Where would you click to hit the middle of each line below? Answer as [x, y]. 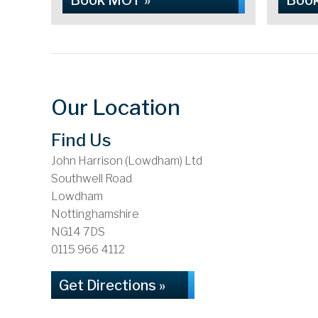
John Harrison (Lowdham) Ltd [127, 161]
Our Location [116, 107]
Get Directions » [112, 285]
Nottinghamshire [95, 214]
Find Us [81, 140]
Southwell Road [92, 179]
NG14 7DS [78, 232]
